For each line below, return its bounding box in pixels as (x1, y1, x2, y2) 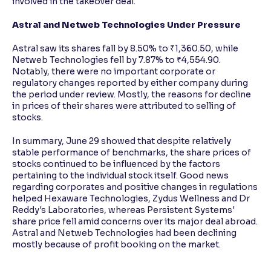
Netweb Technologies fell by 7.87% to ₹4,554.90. (12, 54, 221, 66)
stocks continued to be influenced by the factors (12, 158, 220, 170)
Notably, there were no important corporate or (12, 66, 215, 77)
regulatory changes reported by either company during (12, 77, 248, 89)
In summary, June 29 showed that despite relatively (12, 135, 231, 147)
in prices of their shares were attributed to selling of (12, 100, 236, 112)
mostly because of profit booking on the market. (12, 239, 221, 250)
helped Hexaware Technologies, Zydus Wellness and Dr (12, 193, 250, 204)
